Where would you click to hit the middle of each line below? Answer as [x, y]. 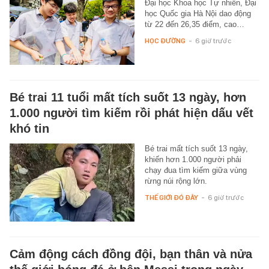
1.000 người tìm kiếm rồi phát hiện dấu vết [131, 113]
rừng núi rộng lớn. [176, 181]
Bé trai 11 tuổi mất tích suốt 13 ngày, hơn [128, 97]
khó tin [29, 128]
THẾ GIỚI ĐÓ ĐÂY [171, 197]
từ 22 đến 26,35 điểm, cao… [194, 24]
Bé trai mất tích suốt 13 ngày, [196, 148]
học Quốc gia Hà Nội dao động [198, 13]
